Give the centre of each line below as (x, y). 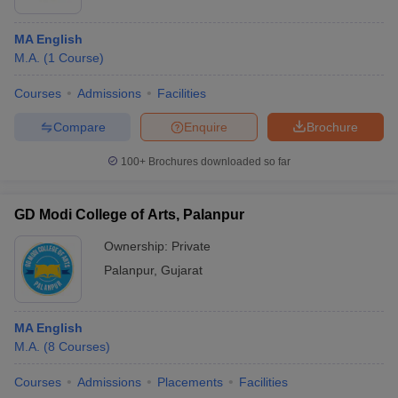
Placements (190, 382)
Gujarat (182, 270)
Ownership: (138, 246)
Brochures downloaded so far (218, 162)
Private (191, 246)
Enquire (206, 127)
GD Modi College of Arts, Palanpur (129, 215)
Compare (79, 127)
